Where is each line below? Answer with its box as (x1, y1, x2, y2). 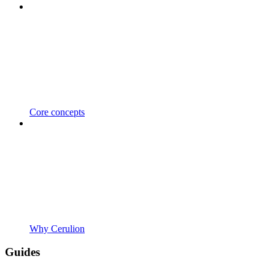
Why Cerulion (29, 223, 85, 234)
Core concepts (29, 106, 85, 117)
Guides (5, 246, 40, 259)
